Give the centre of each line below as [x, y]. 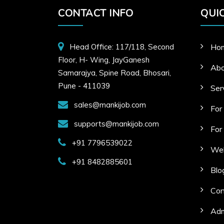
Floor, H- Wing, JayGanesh [104, 60]
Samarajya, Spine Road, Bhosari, [115, 73]
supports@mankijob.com [117, 124]
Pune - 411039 [84, 86]
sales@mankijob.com [110, 105]
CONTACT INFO [96, 13]
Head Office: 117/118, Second [122, 47]
